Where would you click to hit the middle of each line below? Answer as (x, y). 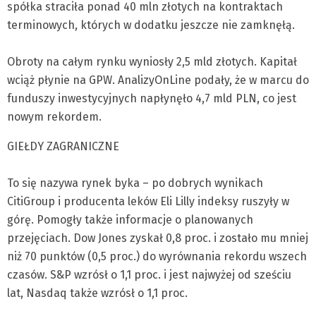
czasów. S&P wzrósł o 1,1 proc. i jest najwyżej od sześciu (149, 275)
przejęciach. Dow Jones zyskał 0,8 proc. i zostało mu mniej (158, 238)
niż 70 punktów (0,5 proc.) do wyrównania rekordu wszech (157, 256)
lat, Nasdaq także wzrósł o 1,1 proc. (97, 293)
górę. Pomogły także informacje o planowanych (130, 220)
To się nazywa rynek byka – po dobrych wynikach (135, 183)
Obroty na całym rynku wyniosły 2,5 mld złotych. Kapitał (152, 62)
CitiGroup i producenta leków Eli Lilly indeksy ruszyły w (148, 201)
